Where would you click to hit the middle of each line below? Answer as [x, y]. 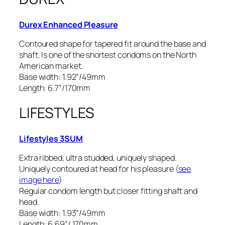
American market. [51, 66]
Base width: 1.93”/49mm [62, 213]
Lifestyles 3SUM [51, 139]
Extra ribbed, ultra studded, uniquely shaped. [98, 158]
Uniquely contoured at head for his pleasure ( [99, 169]
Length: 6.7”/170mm [55, 88]
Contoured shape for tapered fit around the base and [113, 43]
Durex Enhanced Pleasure [69, 24]
